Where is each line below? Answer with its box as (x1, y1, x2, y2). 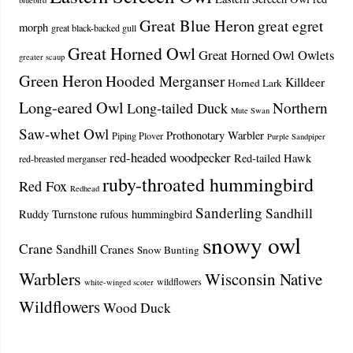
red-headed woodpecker (109, 148, 231, 167)
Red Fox (18, 176, 67, 196)
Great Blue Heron (139, 15, 255, 37)
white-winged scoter (84, 277, 154, 288)
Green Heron (18, 70, 102, 92)
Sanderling (195, 203, 262, 223)
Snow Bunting (136, 243, 199, 258)
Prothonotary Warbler (165, 128, 264, 143)
